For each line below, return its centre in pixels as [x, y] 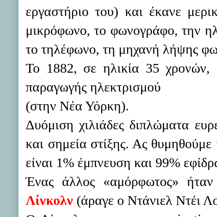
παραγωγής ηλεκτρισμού [93, 87]
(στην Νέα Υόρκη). [77, 106]
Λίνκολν [49, 200]
